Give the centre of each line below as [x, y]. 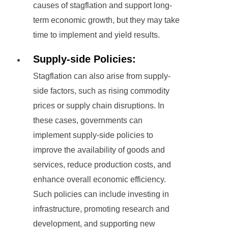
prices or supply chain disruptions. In [99, 106]
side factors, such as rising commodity [101, 91]
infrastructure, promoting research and [101, 209]
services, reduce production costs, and [102, 165]
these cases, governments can [88, 121]
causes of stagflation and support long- [103, 6]
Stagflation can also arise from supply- [102, 76]
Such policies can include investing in [101, 194]
